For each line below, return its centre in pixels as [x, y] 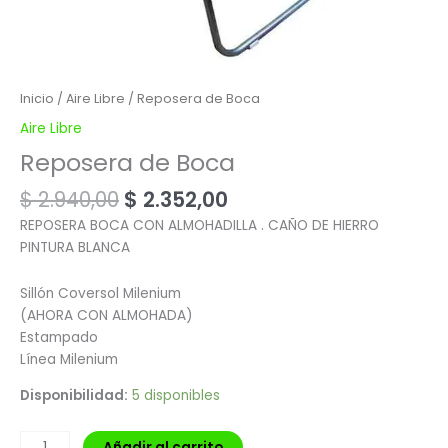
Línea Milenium [69, 359]
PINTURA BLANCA [75, 248]
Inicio [37, 98]
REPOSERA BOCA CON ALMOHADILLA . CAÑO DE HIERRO [199, 226]
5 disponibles [176, 395]
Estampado [59, 337]
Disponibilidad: [74, 395]
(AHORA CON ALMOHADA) [106, 315]
